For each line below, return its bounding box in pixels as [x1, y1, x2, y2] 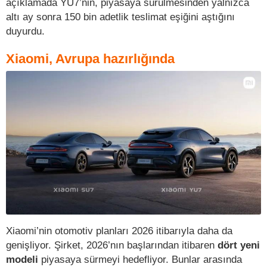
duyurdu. [6, 25, 45, 38]
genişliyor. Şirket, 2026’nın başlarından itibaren [6, 238, 218, 251]
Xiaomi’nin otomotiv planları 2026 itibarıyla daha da [6, 224, 232, 237]
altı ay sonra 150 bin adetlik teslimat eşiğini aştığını [6, 11, 235, 23]
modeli [6, 253, 38, 265]
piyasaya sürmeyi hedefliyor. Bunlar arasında [38, 253, 242, 265]
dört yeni [218, 238, 260, 251]
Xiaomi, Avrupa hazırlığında [6, 51, 175, 67]
